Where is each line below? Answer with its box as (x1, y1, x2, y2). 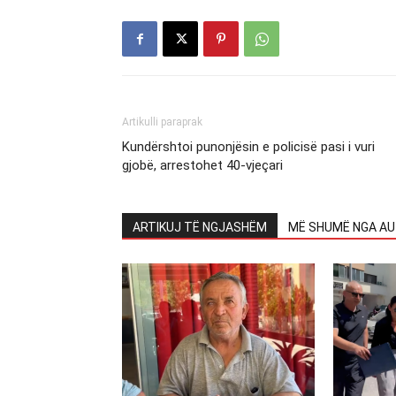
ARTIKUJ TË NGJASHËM (133, 220, 267, 235)
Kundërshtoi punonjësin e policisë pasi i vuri (122, 139, 375, 156)
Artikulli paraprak (122, 116, 202, 129)
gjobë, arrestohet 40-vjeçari (122, 157, 283, 174)
